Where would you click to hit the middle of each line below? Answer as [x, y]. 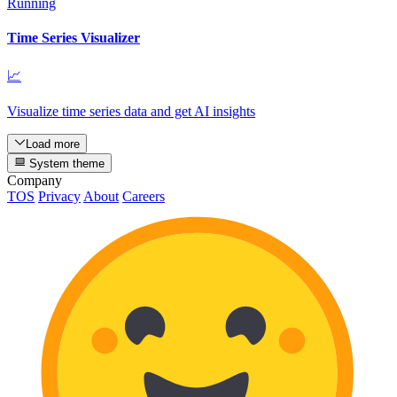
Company [35, 181]
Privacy [59, 197]
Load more [53, 144]
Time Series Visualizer [74, 38]
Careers [144, 197]
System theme [66, 164]
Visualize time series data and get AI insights [131, 111]
